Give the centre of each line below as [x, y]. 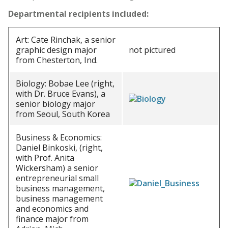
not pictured [152, 50]
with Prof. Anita [45, 158]
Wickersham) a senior [57, 168]
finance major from [52, 219]
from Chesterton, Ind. [57, 60]
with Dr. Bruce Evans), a [61, 94]
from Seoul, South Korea [63, 114]
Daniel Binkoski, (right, [59, 148]
